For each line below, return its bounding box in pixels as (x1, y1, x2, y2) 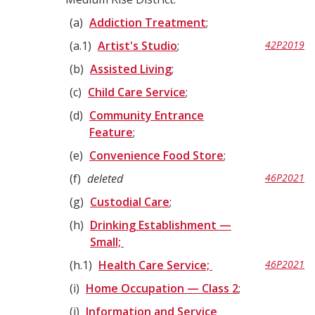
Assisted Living (90, 61, 172, 77)
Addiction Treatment (89, 15, 206, 30)
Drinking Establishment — (90, 217, 231, 233)
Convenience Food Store (89, 148, 224, 163)
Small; (90, 234, 124, 250)
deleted (87, 171, 123, 186)
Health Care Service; (98, 257, 212, 273)
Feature (89, 124, 133, 140)
